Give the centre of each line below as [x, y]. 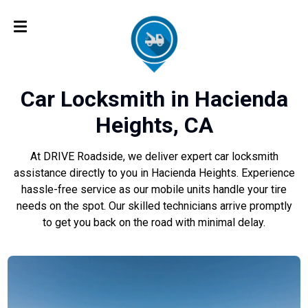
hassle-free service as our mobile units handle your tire [154, 190]
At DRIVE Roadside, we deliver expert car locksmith [154, 157]
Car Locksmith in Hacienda [154, 99]
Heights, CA [154, 125]
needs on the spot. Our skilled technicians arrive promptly [154, 206]
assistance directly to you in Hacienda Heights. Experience [154, 173]
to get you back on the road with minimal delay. [154, 223]
